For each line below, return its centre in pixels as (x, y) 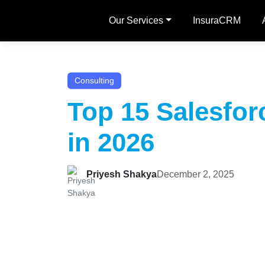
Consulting (94, 81)
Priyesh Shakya (122, 174)
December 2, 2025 (195, 174)
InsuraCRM (216, 20)
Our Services (136, 20)
